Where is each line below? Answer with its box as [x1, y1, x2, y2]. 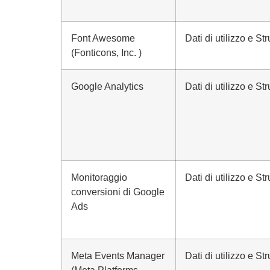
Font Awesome [71, 33, 135, 43]
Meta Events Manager [71, 250, 165, 261]
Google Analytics [71, 81, 143, 92]
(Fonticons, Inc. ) [71, 47, 142, 58]
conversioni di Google [71, 186, 165, 197]
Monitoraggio [71, 172, 127, 183]
